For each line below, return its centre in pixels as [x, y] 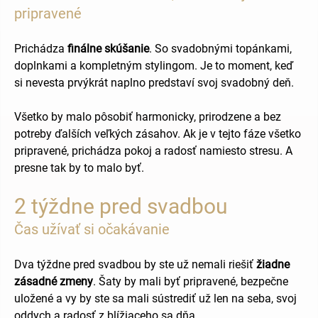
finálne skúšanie [108, 49]
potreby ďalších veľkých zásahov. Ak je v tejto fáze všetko [158, 134]
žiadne [273, 264]
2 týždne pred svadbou [121, 206]
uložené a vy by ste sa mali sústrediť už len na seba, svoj [155, 298]
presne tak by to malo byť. [79, 168]
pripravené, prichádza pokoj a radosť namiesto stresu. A [153, 151]
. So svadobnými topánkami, [220, 49]
